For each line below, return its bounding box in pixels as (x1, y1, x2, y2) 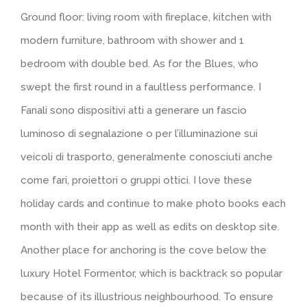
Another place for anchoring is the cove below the (21, 244, 267, 257)
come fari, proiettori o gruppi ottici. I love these (21, 174, 252, 187)
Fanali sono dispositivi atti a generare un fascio (21, 104, 247, 117)
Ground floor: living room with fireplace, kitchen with (21, 11, 271, 24)
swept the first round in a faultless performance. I (21, 81, 261, 94)
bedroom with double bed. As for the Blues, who (21, 58, 258, 71)
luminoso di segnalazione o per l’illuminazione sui (21, 127, 258, 140)
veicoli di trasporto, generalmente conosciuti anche (21, 151, 273, 164)
